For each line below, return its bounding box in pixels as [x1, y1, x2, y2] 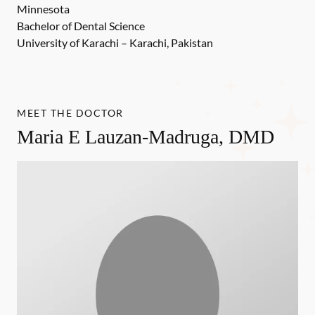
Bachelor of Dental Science [17, 19, 145, 32]
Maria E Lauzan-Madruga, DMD [17, 126, 274, 148]
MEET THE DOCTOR [17, 107, 124, 119]
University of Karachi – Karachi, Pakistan [17, 36, 215, 49]
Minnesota [17, 2, 72, 15]
